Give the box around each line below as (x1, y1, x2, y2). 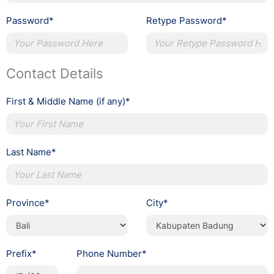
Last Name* (6, 146, 56, 158)
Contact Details (6, 65, 103, 82)
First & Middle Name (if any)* (6, 95, 130, 108)
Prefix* (6, 248, 37, 260)
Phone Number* (76, 248, 147, 260)
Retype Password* (146, 15, 227, 27)
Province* (6, 197, 50, 209)
